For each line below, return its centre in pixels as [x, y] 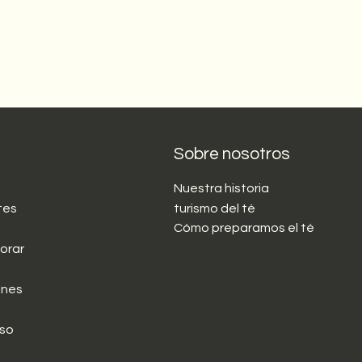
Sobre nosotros [232, 154]
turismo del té [214, 208]
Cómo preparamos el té [244, 228]
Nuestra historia [221, 188]
